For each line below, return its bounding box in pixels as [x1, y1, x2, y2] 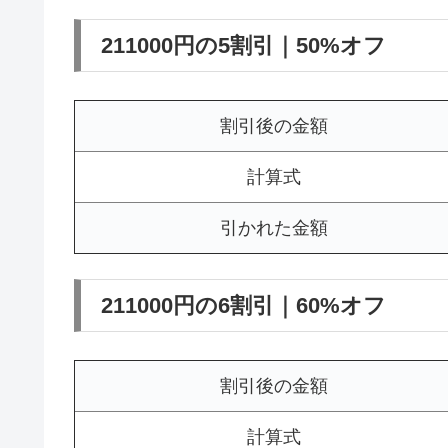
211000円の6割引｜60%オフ [101, 292, 386, 318]
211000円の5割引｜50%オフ [101, 32, 386, 58]
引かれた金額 [220, 217, 328, 238]
